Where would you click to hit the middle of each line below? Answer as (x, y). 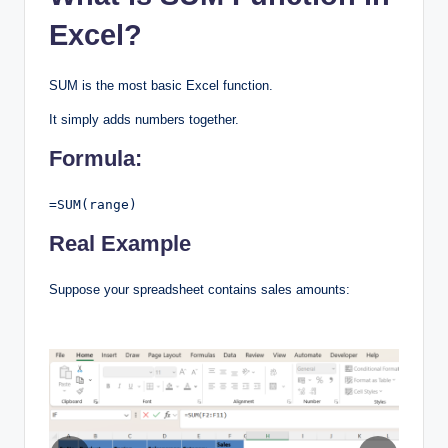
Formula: (95, 159)
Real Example (120, 244)
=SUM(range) (93, 205)
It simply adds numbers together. (144, 120)
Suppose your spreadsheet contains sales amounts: (199, 290)
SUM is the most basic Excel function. (161, 86)
